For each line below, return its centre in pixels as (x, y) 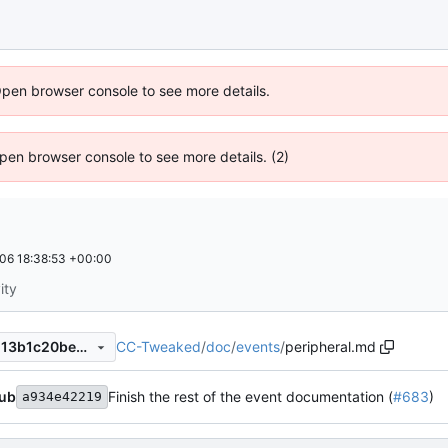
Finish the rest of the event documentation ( (250, 397)
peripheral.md (330, 346)
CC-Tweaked (158, 346)
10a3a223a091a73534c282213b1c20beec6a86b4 (81, 347)
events (258, 346)
